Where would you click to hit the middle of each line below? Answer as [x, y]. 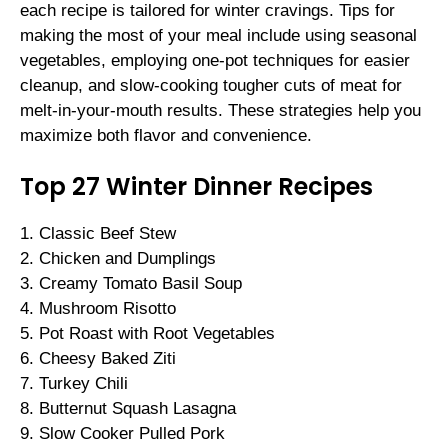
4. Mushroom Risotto [98, 309]
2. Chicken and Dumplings [118, 259]
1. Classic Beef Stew [98, 234]
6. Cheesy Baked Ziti [98, 359]
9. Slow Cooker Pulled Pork [122, 434]
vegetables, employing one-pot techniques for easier [215, 60]
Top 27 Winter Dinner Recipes [196, 187]
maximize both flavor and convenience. [166, 135]
